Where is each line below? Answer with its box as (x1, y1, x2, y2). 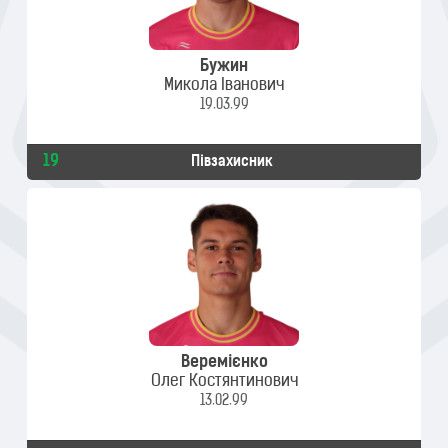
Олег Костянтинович (150, 374, 298, 390)
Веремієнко (180, 355, 268, 371)
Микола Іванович (164, 78, 284, 94)
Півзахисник (191, 155, 273, 170)
